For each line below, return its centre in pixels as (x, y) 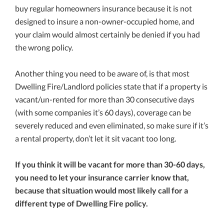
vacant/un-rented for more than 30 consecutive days (105, 99)
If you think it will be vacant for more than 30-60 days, (110, 164)
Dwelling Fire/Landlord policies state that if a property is (111, 86)
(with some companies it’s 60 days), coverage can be (103, 112)
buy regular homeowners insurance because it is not (103, 8)
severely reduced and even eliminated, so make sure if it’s (112, 125)
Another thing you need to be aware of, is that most (102, 73)
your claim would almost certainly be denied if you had (107, 34)
